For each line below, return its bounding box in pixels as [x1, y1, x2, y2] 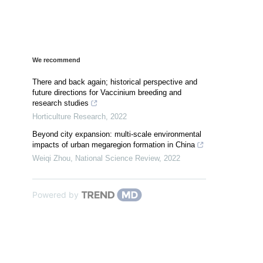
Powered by [32, 189, 79, 200]
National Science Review [75, 153, 159, 163]
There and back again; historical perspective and [32, 77, 197, 86]
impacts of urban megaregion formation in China [32, 140, 195, 149]
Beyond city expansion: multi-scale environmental [32, 129, 201, 139]
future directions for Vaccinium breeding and [32, 87, 181, 97]
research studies [32, 98, 89, 107]
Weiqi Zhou [32, 153, 70, 163]
